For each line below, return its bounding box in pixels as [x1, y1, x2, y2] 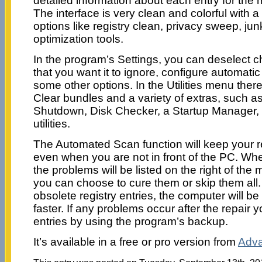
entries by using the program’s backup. [33, 215, 228, 227]
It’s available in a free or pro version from [33, 235, 238, 248]
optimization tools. [33, 32, 123, 45]
